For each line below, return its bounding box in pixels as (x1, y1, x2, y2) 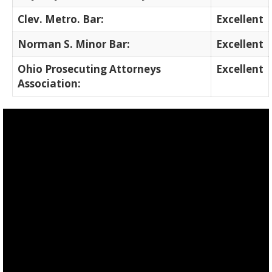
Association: (18, 76, 81, 90)
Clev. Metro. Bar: (18, 12, 104, 26)
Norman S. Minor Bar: (18, 36, 130, 51)
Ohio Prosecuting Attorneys (18, 61, 161, 76)
